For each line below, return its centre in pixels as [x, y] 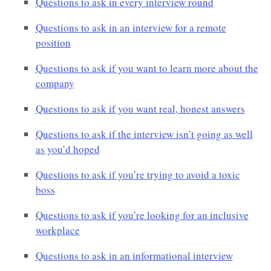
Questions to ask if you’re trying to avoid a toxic [138, 175]
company [55, 83]
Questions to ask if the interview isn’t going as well [144, 134]
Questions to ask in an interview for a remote [131, 28]
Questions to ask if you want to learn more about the [147, 68]
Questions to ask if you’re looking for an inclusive [142, 215]
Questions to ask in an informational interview [134, 256]
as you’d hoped [67, 149]
